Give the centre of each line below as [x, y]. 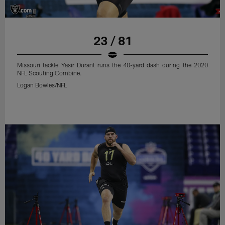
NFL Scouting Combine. [50, 73]
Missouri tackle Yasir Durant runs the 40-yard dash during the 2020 [113, 65]
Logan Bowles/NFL [42, 85]
